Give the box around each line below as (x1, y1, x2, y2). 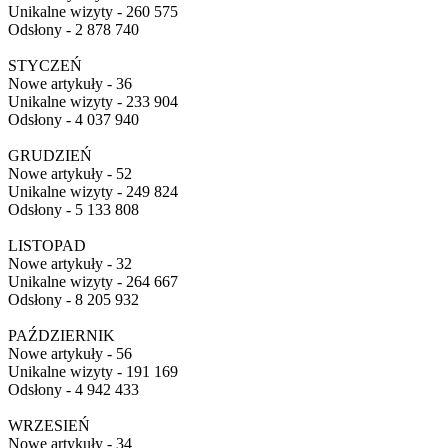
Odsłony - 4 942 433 (8, 381, 139, 398)
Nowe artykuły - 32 (8, 255, 132, 272)
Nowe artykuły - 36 (8, 75, 132, 92)
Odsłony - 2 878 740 (8, 21, 139, 38)
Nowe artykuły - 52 (8, 165, 132, 182)
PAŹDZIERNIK (8, 327, 115, 344)
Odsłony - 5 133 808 (8, 201, 139, 218)
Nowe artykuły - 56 (8, 345, 132, 362)
